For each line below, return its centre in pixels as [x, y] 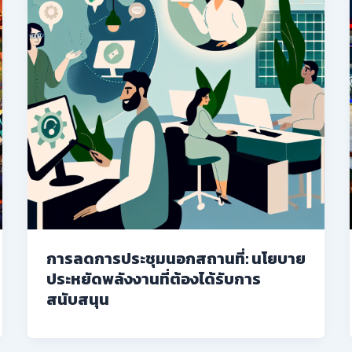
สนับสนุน [77, 299]
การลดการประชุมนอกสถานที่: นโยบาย [176, 258]
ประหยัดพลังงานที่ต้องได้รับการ [153, 279]
